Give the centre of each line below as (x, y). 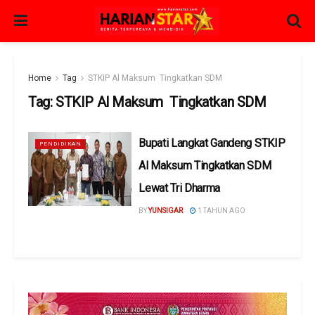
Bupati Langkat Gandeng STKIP (212, 143)
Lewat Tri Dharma (180, 188)
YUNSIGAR (166, 211)
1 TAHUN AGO (221, 211)
